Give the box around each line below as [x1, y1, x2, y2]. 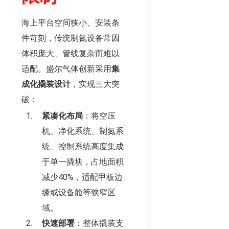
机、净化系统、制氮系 [42, 126, 124, 136]
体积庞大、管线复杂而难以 [21, 49, 120, 59]
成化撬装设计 [21, 79, 71, 89]
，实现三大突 [71, 79, 120, 89]
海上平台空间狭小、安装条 [21, 18, 120, 28]
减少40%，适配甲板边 [42, 172, 123, 182]
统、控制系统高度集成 [42, 142, 124, 152]
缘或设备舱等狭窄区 [42, 188, 116, 198]
